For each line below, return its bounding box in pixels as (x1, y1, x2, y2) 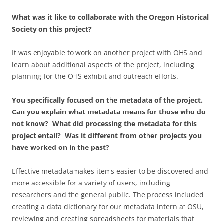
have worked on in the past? (12, 142, 109, 152)
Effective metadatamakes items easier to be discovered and (12, 166, 208, 176)
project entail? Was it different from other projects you (12, 130, 202, 140)
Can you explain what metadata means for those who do (12, 107, 206, 116)
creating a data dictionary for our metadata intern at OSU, (12, 201, 204, 211)
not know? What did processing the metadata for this (12, 118, 197, 128)
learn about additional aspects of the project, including (12, 59, 194, 69)
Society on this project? (12, 24, 92, 34)
